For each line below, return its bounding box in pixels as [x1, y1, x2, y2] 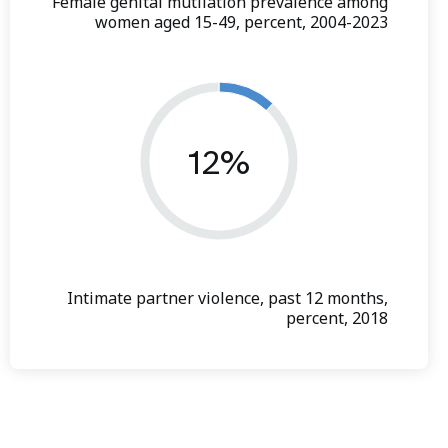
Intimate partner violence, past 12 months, [67, 282, 388, 316]
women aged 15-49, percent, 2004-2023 [95, 6, 388, 40]
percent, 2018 [286, 302, 388, 336]
